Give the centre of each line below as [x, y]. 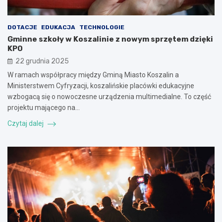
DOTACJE [22, 27]
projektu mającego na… [44, 107]
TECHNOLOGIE [102, 27]
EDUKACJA [58, 27]
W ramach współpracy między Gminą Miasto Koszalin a [93, 75]
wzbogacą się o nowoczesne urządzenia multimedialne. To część [109, 96]
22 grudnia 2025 [42, 61]
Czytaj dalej [26, 123]
